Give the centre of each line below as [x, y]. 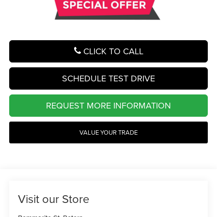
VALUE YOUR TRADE [108, 132]
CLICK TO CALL [112, 51]
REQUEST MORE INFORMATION [108, 106]
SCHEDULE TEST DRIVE [108, 78]
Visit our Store [54, 199]
